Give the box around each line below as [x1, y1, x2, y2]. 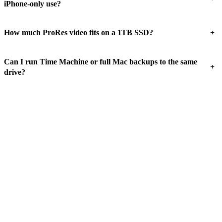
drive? [4, 67, 25, 76]
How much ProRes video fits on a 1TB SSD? [4, 28, 153, 37]
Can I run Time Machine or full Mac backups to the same [4, 57, 197, 66]
